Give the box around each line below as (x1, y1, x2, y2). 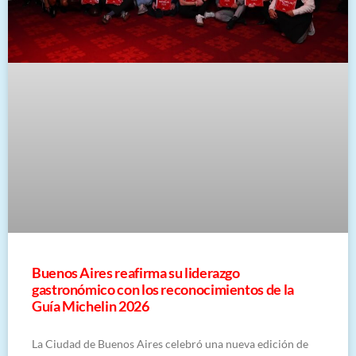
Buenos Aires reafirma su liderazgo (32, 263, 240, 281)
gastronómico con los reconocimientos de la (32, 280, 294, 298)
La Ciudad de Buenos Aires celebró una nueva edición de (32, 336, 308, 350)
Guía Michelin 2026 (32, 296, 149, 315)
